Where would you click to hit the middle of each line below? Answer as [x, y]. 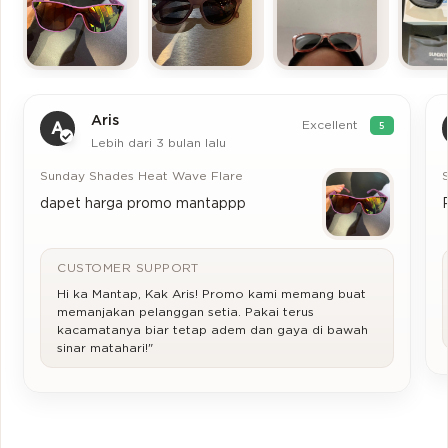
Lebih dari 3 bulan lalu [159, 142]
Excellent [332, 124]
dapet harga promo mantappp [143, 202]
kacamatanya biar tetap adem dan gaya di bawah [213, 329]
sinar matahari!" [105, 347]
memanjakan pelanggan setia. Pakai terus [186, 311]
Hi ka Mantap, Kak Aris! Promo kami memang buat [212, 293]
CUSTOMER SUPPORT [128, 267]
